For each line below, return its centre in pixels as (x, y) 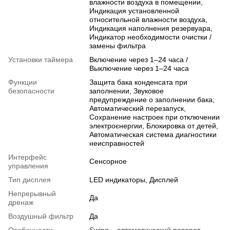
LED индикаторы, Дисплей (134, 180)
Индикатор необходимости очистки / (150, 37)
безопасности (31, 91)
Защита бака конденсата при (138, 82)
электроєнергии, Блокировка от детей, (154, 126)
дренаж (21, 203)
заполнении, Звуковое (127, 91)
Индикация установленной (134, 11)
